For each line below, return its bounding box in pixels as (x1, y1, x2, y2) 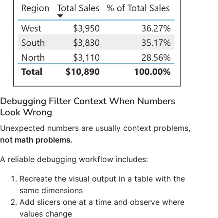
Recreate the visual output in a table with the (19, 173, 185, 183)
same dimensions (19, 185, 83, 195)
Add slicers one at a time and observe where (19, 197, 184, 207)
